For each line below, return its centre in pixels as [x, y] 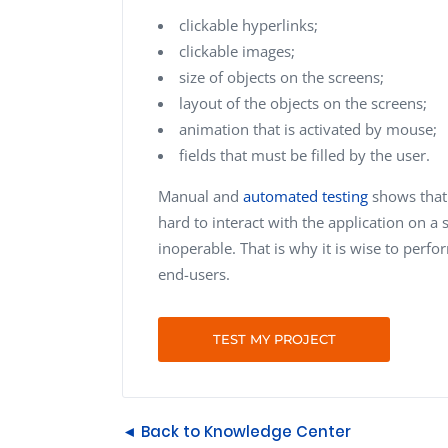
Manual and [200, 195]
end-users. [194, 273]
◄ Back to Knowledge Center [236, 431]
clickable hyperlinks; [248, 24]
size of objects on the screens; [281, 76]
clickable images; [237, 50]
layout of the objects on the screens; [303, 102]
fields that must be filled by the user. [304, 154]
